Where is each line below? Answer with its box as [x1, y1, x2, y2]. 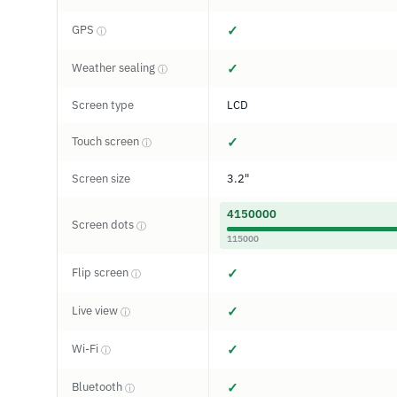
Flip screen [72, 265, 131, 280]
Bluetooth [72, 379, 125, 394]
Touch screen [72, 134, 142, 149]
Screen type [72, 97, 134, 113]
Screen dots [72, 217, 136, 232]
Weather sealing [72, 60, 158, 75]
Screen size [72, 171, 130, 186]
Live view [72, 303, 121, 318]
